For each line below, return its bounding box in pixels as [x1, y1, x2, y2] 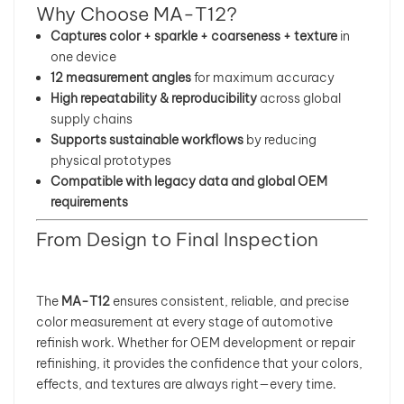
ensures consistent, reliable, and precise [110, 293, 349, 309]
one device [50, 49, 116, 65]
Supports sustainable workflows [50, 132, 243, 148]
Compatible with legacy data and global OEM [50, 173, 327, 189]
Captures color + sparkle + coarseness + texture [50, 28, 337, 44]
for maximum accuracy [191, 69, 335, 86]
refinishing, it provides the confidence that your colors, [36, 355, 363, 372]
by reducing [243, 132, 317, 148]
